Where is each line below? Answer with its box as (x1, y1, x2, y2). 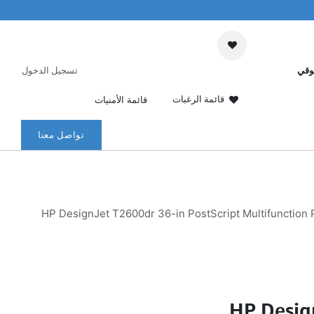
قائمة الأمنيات (95, 93, 147, 105)
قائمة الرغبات (172, 93, 224, 105)
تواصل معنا (38, 129, 85, 140)
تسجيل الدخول (22, 64, 78, 76)
